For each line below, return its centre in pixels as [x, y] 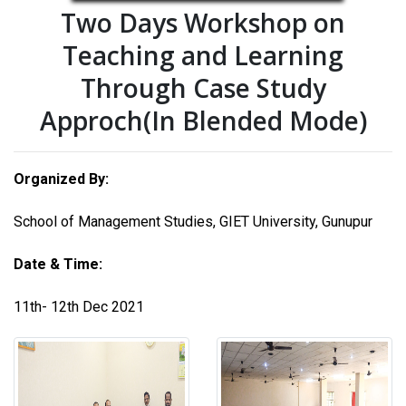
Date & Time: [58, 265]
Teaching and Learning [203, 56]
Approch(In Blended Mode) [203, 121]
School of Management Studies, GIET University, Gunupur [193, 222]
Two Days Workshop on [203, 23]
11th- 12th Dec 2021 [79, 307]
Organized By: [61, 179]
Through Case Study [203, 88]
